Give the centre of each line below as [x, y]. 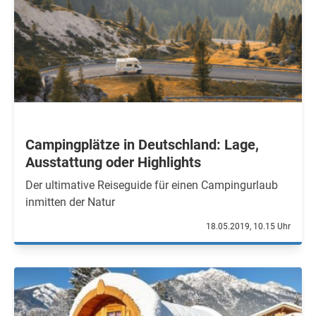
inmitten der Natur [70, 202]
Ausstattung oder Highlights [113, 162]
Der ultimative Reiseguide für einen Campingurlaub [152, 185]
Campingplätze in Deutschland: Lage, [142, 145]
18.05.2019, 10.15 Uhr [248, 226]
